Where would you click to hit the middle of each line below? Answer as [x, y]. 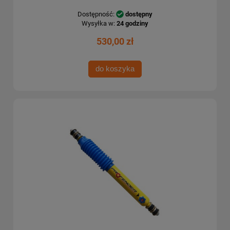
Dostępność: [96, 14]
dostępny [139, 14]
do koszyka [115, 69]
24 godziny [132, 23]
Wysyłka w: [98, 23]
